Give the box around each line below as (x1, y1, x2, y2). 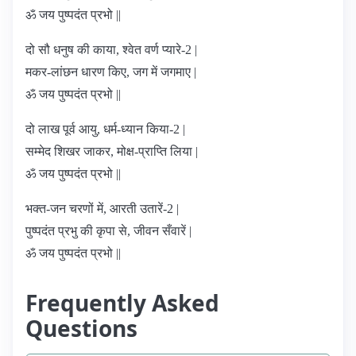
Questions (25, 313, 137, 343)
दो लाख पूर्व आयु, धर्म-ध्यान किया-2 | (25, 122, 185, 136)
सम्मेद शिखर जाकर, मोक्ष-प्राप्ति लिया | (25, 145, 198, 158)
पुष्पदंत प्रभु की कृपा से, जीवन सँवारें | (25, 224, 192, 238)
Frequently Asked (25, 288, 219, 318)
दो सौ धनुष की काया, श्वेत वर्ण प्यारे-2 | (25, 43, 197, 56)
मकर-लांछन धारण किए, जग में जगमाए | (25, 65, 196, 79)
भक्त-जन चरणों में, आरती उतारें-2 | (25, 202, 179, 215)
